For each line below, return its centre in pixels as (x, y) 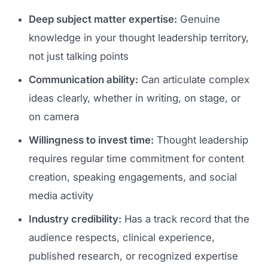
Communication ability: (83, 79)
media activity (61, 195)
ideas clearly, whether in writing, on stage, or (135, 98)
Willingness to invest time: (91, 140)
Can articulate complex (194, 79)
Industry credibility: (75, 219)
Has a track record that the (185, 219)
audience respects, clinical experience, (122, 237)
